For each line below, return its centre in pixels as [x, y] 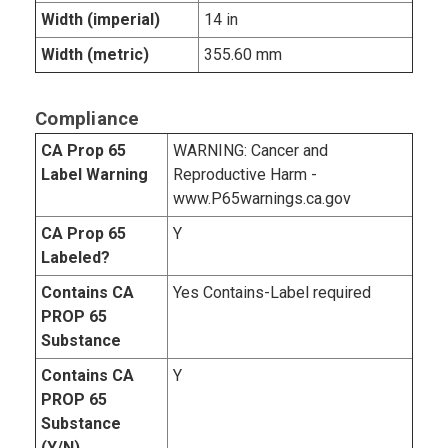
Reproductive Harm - [245, 175]
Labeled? [75, 258]
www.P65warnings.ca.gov [262, 199]
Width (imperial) [100, 20]
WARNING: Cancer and [250, 151]
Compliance [87, 119]
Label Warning [94, 175]
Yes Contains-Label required [272, 293]
